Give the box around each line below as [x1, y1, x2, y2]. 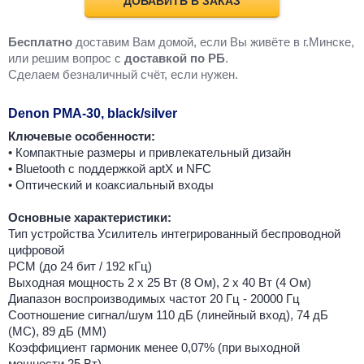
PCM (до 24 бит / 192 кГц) [8, 259, 152, 274]
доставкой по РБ [124, 51, 225, 66]
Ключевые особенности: [8, 129, 155, 144]
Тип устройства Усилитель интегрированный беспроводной [8, 227, 340, 241]
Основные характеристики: [8, 210, 171, 225]
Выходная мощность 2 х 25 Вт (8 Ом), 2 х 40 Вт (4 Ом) [8, 275, 311, 290]
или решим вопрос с [8, 51, 124, 66]
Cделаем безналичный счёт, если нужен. [8, 67, 238, 82]
